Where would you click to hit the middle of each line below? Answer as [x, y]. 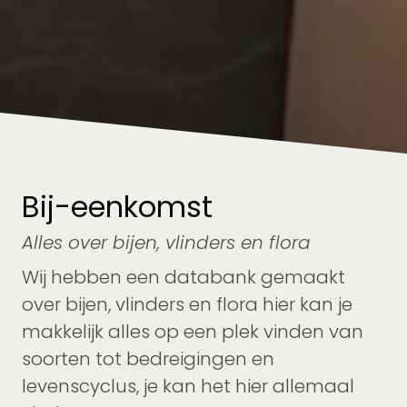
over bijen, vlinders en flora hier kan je [187, 305]
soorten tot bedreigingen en [148, 359]
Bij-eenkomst [117, 207]
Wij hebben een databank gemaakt [184, 278]
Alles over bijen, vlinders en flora [166, 243]
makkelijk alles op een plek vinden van [193, 332]
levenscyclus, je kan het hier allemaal [188, 387]
